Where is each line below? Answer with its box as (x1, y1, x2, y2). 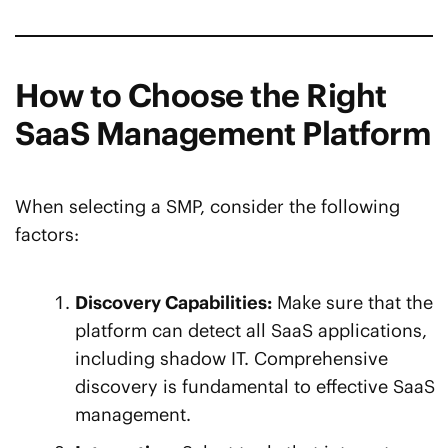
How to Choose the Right (15, 75, 387, 117)
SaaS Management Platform (15, 113, 432, 155)
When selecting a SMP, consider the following (15, 195, 400, 219)
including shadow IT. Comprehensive (75, 347, 388, 371)
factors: (15, 223, 79, 247)
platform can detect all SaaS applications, (75, 319, 427, 343)
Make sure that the (272, 291, 433, 315)
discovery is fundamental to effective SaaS (75, 375, 435, 399)
